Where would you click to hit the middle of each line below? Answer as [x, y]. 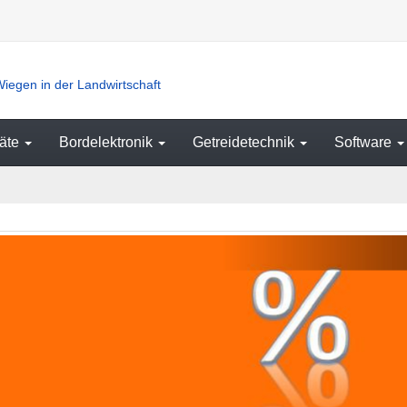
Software [365, 142]
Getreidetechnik [245, 142]
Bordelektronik [108, 142]
